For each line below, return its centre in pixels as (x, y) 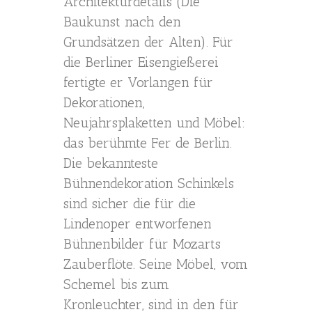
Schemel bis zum (116, 284)
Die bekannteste (111, 163)
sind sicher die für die (130, 203)
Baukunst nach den (122, 22)
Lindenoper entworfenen (138, 224)
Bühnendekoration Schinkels (149, 183)
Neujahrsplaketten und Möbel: (154, 123)
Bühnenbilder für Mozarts (142, 244)
